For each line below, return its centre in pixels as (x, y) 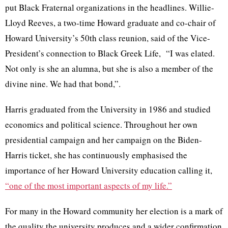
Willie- (202, 8)
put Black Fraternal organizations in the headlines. (97, 8)
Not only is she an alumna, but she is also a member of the (109, 69)
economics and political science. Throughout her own (101, 125)
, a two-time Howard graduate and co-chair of (135, 23)
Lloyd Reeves (29, 23)
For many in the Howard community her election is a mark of (114, 211)
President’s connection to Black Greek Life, (84, 53)
